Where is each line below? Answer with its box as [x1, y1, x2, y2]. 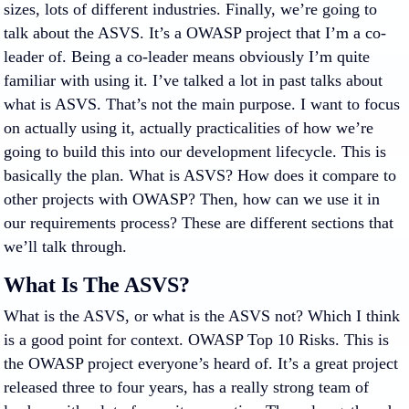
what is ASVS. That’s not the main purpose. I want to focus [4, 95, 400, 113]
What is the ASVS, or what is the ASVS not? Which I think [4, 307, 400, 325]
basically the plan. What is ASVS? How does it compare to [4, 166, 396, 184]
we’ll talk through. [4, 237, 127, 256]
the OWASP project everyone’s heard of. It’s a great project [4, 354, 398, 372]
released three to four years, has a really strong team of [4, 378, 369, 396]
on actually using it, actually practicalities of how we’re [4, 119, 373, 137]
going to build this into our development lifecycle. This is [4, 142, 386, 161]
